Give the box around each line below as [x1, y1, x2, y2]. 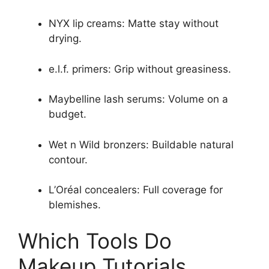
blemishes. [49, 199, 101, 211]
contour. [49, 153, 88, 166]
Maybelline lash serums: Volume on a [49, 93, 228, 105]
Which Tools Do [18, 228, 172, 253]
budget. [49, 108, 86, 120]
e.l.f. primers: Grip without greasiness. [49, 62, 231, 75]
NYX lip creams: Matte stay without [49, 17, 219, 29]
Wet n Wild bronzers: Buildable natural [49, 138, 234, 151]
